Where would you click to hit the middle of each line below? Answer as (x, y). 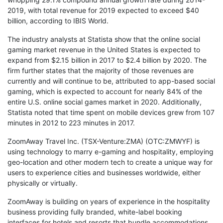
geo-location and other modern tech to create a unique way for (110, 162)
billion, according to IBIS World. (59, 21)
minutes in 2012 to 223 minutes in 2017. (71, 123)
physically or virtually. (44, 183)
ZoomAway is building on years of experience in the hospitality (109, 202)
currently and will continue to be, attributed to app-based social (111, 81)
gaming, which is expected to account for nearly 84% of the (105, 92)
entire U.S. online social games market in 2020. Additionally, (105, 102)
